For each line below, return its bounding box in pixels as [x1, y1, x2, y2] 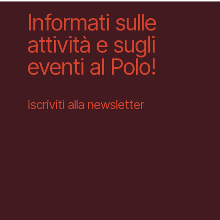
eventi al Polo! [27, 53, 157, 80]
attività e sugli [27, 31, 156, 58]
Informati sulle [27, 9, 157, 36]
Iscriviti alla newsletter [27, 97, 144, 112]
